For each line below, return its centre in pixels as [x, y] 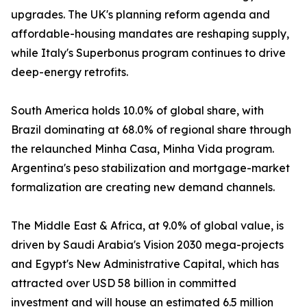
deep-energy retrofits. [70, 72]
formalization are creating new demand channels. [143, 187]
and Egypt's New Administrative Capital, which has [145, 264]
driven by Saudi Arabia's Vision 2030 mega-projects [147, 245]
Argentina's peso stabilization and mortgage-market [150, 168]
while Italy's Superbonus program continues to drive [148, 53]
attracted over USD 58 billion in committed [124, 283]
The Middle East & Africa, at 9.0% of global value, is [147, 226]
